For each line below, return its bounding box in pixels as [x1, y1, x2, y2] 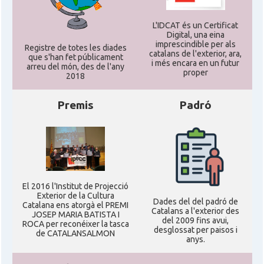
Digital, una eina [166, 29, 225, 39]
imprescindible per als [155, 39, 236, 49]
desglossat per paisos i [153, 225, 237, 235]
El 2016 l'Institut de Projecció [22, 181, 128, 191]
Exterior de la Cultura [37, 191, 114, 200]
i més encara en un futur [151, 58, 239, 68]
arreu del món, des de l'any [27, 61, 124, 71]
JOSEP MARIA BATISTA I [31, 210, 120, 219]
